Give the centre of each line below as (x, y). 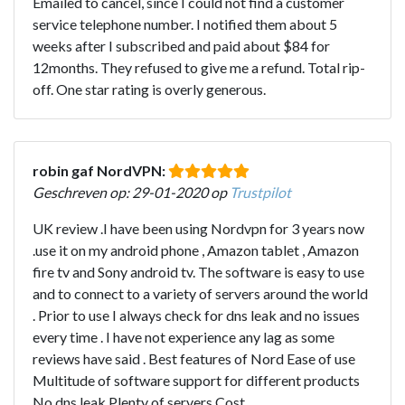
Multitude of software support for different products (196, 380)
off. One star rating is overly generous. (149, 89)
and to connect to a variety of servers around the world (200, 293)
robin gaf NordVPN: (100, 170)
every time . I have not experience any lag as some (184, 336)
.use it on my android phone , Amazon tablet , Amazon (196, 250)
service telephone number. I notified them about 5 (185, 24)
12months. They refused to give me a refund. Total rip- (199, 67)
